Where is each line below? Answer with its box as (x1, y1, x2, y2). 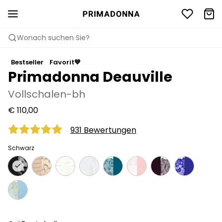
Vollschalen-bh (8, 87, 85, 101)
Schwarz (8, 144, 34, 152)
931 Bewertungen (70, 124, 136, 136)
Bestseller (11, 57, 44, 67)
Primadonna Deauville (8, 67, 172, 87)
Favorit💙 (50, 57, 81, 67)
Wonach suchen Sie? (17, 33, 90, 43)
